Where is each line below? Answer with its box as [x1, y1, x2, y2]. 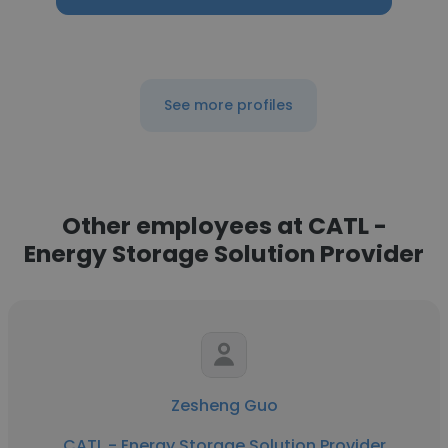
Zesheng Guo [170, 394, 278, 417]
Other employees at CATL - [61, 209, 387, 242]
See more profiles [163, 95, 293, 115]
